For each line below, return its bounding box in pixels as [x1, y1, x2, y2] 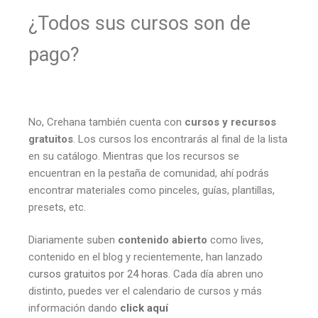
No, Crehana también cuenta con [28, 115, 185, 128]
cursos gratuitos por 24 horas [28, 268, 168, 281]
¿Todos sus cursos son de [28, 12, 251, 35]
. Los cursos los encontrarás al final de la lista [73, 132, 287, 146]
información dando [28, 302, 120, 315]
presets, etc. [28, 200, 86, 214]
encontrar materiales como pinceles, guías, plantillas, [28, 183, 275, 197]
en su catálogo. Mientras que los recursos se [28, 149, 239, 163]
